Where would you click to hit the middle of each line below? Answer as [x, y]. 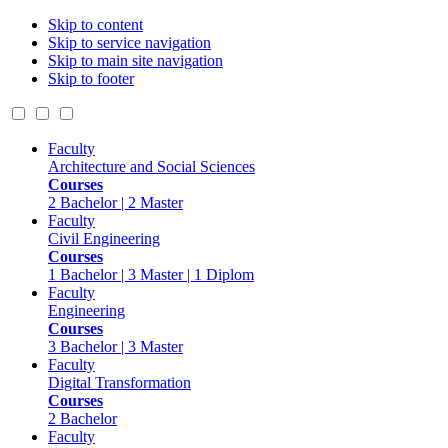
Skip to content [95, 24]
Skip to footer [91, 78]
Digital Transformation [119, 382]
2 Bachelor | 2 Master [115, 202]
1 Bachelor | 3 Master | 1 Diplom [151, 274]
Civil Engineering [104, 238]
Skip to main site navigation [135, 60]
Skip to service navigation [129, 42]
